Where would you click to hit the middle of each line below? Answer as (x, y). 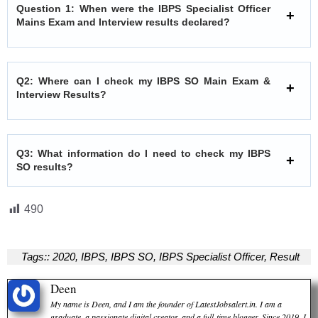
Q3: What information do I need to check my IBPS (143, 153)
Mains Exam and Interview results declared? (123, 22)
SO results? (45, 166)
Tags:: (35, 256)
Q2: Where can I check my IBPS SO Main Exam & (143, 81)
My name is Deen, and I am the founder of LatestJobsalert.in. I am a (166, 303)
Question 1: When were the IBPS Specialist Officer (143, 8)
